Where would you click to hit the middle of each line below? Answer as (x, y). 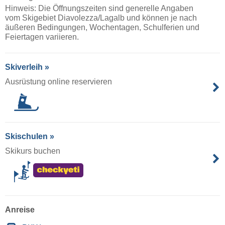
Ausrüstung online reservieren (59, 82)
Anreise (20, 210)
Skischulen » (30, 137)
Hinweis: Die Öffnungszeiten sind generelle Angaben (99, 9)
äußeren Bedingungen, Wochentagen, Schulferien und (102, 28)
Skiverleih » (27, 67)
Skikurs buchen (33, 151)
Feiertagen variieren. (42, 37)
